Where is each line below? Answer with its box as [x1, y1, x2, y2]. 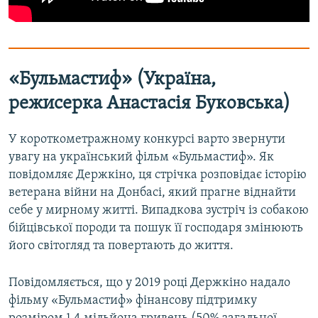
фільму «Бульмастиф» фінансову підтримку [9, 294, 257, 308]
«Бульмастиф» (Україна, [9, 70, 216, 89]
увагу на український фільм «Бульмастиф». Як [9, 150, 274, 165]
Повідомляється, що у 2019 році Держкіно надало [9, 276, 290, 290]
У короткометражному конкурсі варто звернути [9, 133, 285, 147]
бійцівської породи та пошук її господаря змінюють [9, 221, 303, 236]
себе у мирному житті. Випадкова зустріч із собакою [9, 204, 309, 218]
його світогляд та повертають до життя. [9, 239, 234, 253]
